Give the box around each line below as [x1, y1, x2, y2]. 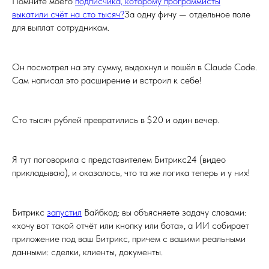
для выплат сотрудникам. [12, 21, 109, 33]
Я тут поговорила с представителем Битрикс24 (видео [12, 153, 226, 165]
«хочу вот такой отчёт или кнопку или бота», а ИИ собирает [12, 219, 249, 231]
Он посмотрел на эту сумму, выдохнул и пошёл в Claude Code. [12, 61, 257, 73]
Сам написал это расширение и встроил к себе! [12, 74, 201, 86]
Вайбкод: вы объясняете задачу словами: [82, 206, 246, 218]
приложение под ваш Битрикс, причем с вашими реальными [12, 232, 246, 244]
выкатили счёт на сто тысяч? [12, 8, 124, 20]
